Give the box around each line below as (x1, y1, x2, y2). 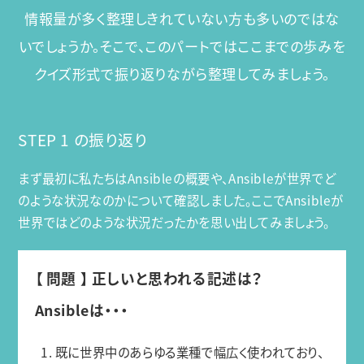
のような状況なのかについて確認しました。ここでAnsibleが (18, 191, 344, 210)
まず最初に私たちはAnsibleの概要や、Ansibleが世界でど (18, 169, 336, 188)
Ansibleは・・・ (34, 298, 128, 321)
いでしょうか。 (18, 36, 100, 57)
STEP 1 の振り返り (18, 128, 148, 152)
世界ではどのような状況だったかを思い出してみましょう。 (18, 213, 330, 232)
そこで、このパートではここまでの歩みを (99, 36, 346, 57)
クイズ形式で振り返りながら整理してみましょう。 (34, 63, 330, 84)
